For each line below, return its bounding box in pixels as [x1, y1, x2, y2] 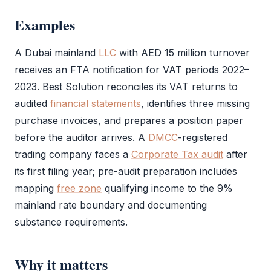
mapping [15, 182, 57, 194]
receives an [15, 64, 70, 76]
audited [15, 97, 50, 109]
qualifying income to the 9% [102, 182, 233, 194]
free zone [57, 182, 102, 194]
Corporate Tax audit [131, 148, 223, 160]
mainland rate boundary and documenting [15, 199, 207, 211]
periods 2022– [182, 64, 249, 76]
